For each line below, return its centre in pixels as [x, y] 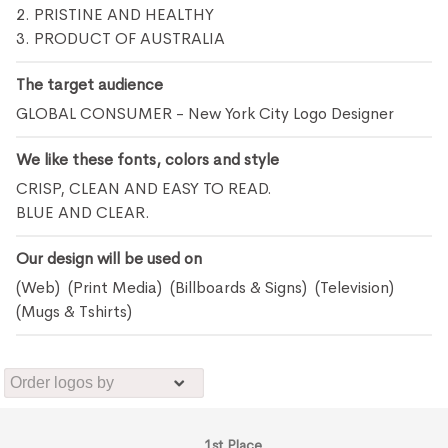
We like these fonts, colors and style [148, 159]
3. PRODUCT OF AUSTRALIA [121, 38]
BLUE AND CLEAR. [83, 212]
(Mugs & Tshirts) [76, 311]
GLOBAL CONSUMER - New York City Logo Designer [205, 113]
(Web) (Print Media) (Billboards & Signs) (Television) [207, 287]
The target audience [90, 84]
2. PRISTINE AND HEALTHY [115, 14]
